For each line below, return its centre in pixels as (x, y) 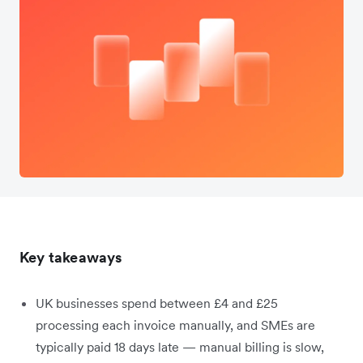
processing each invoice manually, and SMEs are (175, 325)
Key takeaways (71, 257)
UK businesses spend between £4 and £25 (157, 303)
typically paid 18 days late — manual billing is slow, (180, 346)
